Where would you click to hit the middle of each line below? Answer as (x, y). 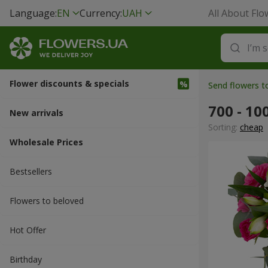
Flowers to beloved (47, 201)
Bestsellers (31, 171)
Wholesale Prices (46, 142)
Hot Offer (28, 230)
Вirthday (26, 259)
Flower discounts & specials (69, 83)
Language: (33, 13)
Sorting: (224, 127)
